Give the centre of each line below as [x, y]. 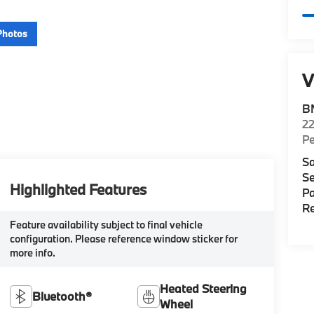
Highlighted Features [78, 189]
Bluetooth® [62, 296]
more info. [32, 252]
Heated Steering [204, 288]
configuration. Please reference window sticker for [123, 238]
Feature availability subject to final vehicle [106, 224]
